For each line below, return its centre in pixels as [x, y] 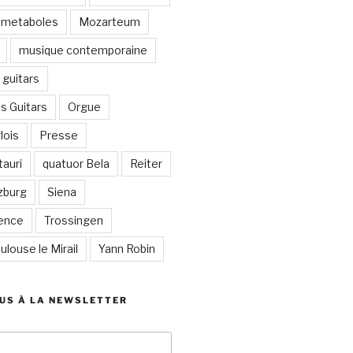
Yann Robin [126, 249]
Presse [58, 136]
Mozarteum [109, 22]
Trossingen [73, 221]
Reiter [146, 164]
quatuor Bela [76, 164]
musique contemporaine [83, 50]
